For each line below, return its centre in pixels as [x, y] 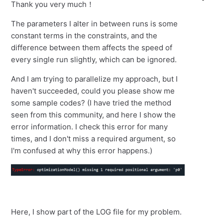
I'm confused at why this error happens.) [82, 151]
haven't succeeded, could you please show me [93, 91]
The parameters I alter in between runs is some [95, 24]
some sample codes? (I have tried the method [91, 103]
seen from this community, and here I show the [94, 115]
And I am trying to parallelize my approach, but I [95, 79]
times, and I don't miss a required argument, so [94, 139]
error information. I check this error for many [90, 127]
